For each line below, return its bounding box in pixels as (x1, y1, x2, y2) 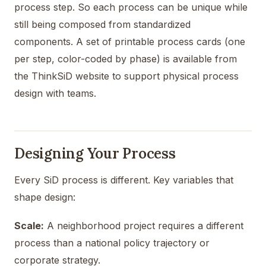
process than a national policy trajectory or (14, 236, 210, 249)
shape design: (14, 191, 75, 203)
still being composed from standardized (14, 18, 191, 30)
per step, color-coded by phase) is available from (14, 52, 237, 65)
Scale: (14, 219, 44, 232)
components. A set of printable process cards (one (14, 35, 245, 47)
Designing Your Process (14, 144, 176, 163)
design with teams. (14, 87, 96, 99)
